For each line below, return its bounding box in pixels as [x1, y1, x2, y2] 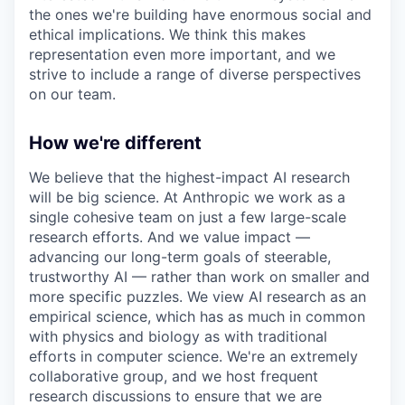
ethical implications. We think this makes [29, 25, 306, 44]
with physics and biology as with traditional [29, 327, 327, 346]
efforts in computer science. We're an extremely [29, 347, 358, 366]
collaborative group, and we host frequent [29, 367, 318, 386]
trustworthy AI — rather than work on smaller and [29, 268, 370, 287]
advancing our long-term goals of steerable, [29, 248, 331, 267]
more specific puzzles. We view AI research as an [29, 287, 366, 306]
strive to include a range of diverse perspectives [29, 65, 361, 84]
